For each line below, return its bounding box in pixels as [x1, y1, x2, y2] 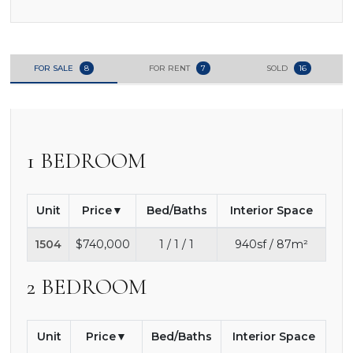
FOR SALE [34, 62, 76, 73]
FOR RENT [149, 62, 193, 73]
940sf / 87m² [235, 236, 308, 251]
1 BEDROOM [27, 147, 146, 174]
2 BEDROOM [27, 273, 147, 300]
